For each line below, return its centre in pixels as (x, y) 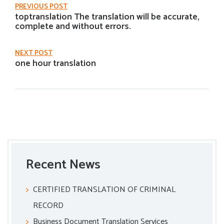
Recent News (63, 165)
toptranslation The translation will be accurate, (107, 17)
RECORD (48, 206)
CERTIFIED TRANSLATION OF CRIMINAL (104, 190)
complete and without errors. (73, 26)
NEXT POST (34, 53)
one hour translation (55, 63)
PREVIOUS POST (41, 7)
